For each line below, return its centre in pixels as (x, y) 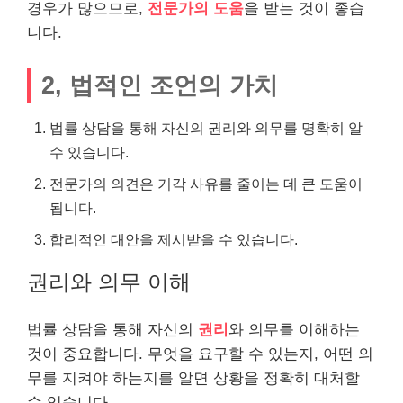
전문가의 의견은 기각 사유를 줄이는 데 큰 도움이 (206, 183)
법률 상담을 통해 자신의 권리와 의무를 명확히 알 (206, 127)
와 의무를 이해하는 (294, 329)
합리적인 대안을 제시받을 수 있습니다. (174, 239)
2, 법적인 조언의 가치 (160, 85)
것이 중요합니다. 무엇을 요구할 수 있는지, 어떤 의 (200, 354)
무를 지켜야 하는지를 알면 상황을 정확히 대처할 (193, 378)
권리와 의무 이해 (109, 282)
